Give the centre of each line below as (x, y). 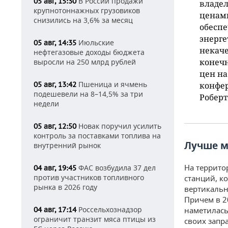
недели (46, 104)
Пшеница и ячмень (112, 84)
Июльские (95, 42)
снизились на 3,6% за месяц (83, 20)
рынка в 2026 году (65, 187)
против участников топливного (89, 177)
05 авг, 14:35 (55, 43)
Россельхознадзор (109, 209)
